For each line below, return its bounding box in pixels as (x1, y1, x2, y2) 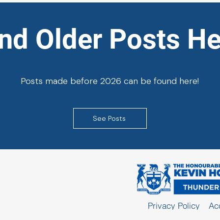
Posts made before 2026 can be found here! (21, 75, 199, 87)
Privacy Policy (147, 200, 202, 211)
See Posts (92, 113, 126, 123)
